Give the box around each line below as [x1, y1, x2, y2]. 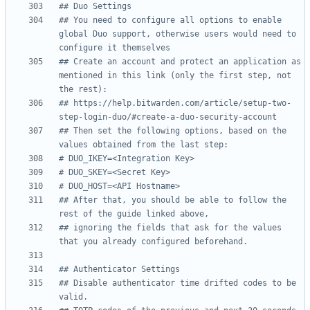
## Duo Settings [59, 1, 131, 12]
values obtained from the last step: [59, 140, 228, 150]
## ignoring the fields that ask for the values [59, 223, 282, 233]
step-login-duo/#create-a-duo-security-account [59, 112, 277, 122]
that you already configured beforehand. [59, 237, 248, 247]
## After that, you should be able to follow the [59, 195, 286, 206]
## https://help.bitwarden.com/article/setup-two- [59, 98, 291, 109]
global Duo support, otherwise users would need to [59, 29, 296, 39]
